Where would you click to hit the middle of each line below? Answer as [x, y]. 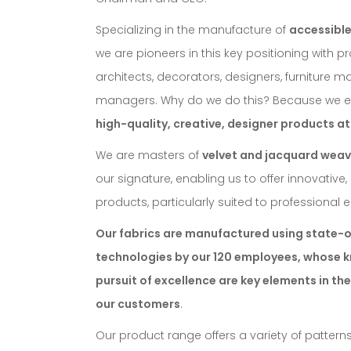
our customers [138, 304]
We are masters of [149, 155]
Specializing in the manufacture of [192, 29]
